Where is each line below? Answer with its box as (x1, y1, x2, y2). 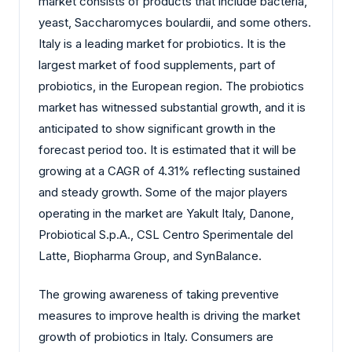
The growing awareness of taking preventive (38, 287, 279, 302)
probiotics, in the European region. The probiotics (38, 78, 304, 93)
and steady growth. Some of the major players (38, 184, 288, 200)
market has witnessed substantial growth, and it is (38, 99, 306, 115)
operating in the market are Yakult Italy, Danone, (38, 205, 294, 221)
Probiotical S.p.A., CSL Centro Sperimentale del (38, 226, 293, 242)
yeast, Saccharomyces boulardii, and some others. (38, 14, 311, 30)
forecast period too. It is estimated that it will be (38, 141, 296, 157)
